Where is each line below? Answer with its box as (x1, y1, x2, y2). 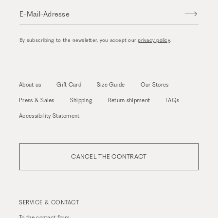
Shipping (70, 97, 92, 104)
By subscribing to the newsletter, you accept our (19, 37, 138, 44)
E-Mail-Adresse (19, 10, 70, 19)
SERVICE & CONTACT (19, 199, 79, 206)
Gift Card (56, 81, 81, 89)
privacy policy (138, 37, 170, 44)
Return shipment (108, 97, 150, 104)
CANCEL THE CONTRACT (71, 153, 147, 161)
